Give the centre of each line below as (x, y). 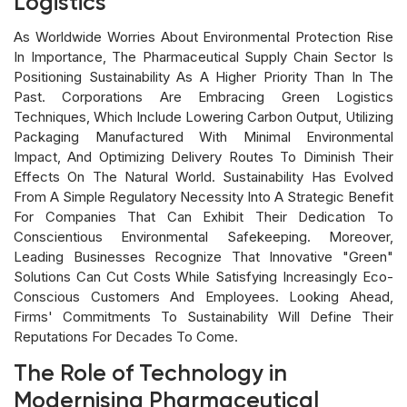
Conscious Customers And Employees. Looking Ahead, (203, 296)
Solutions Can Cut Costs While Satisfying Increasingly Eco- (203, 276)
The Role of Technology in (150, 374)
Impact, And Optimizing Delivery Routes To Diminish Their (203, 156)
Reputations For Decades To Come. (126, 336)
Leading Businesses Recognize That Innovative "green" (203, 256)
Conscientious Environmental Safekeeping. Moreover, (203, 236)
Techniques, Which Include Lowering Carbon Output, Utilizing (203, 116)
